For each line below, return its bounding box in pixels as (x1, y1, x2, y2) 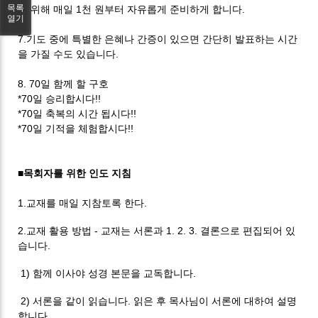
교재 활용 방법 (26, 224, 95, 236)
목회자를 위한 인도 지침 (23, 167, 132, 179)
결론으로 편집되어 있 (200, 224, 296, 236)
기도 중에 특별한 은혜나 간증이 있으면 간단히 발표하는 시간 (26, 33, 298, 45)
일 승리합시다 (33, 92, 96, 104)
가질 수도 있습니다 (31, 48, 116, 60)
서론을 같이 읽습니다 (33, 295, 128, 307)
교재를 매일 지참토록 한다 (26, 197, 145, 209)
